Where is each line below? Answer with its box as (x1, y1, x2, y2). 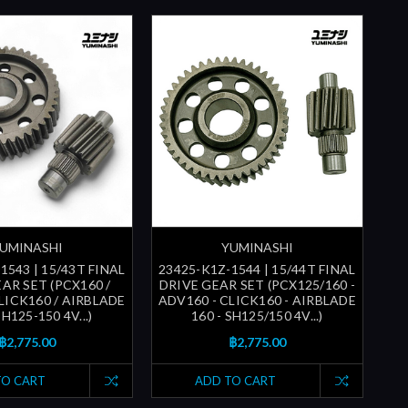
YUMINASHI (220, 239, 293, 255)
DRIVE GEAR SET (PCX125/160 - (158, 276, 355, 292)
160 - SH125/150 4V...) (191, 307, 323, 323)
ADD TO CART (195, 372, 277, 388)
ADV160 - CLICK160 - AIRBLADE (158, 291, 356, 308)
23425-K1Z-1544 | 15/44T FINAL (158, 260, 356, 277)
